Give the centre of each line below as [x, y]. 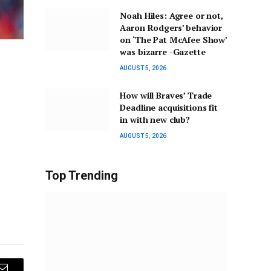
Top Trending [82, 176]
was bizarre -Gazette [163, 52]
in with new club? [155, 120]
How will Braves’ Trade [166, 96]
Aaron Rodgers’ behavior [171, 28]
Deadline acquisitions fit [169, 108]
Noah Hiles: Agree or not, [171, 16]
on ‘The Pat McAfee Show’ [173, 40]
